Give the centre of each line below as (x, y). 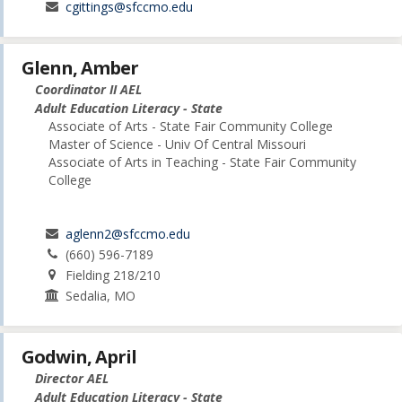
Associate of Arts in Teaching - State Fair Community (202, 162)
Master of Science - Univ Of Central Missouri (177, 144)
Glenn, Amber (80, 67)
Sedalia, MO (101, 295)
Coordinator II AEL (88, 89)
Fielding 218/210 (114, 275)
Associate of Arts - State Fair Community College (191, 126)
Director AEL (72, 378)
